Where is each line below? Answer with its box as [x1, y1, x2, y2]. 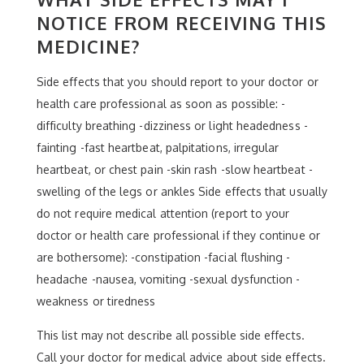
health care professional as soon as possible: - [37, 96, 286, 110]
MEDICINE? [37, 34, 141, 58]
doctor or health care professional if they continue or [37, 227, 320, 242]
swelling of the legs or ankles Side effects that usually [37, 184, 327, 198]
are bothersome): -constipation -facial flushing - [37, 249, 291, 264]
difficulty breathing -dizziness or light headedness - [37, 118, 308, 132]
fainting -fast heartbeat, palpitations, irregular [37, 140, 279, 154]
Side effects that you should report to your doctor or [37, 74, 318, 89]
